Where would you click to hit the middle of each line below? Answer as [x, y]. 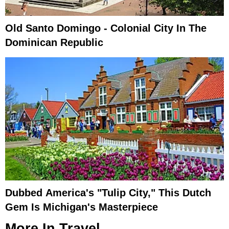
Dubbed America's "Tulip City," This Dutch [108, 192]
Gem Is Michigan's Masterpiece [82, 207]
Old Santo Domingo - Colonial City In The [106, 28]
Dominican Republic [54, 43]
